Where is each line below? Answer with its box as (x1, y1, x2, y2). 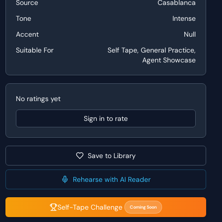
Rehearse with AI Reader (72, 175, 151, 184)
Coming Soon (129, 204, 157, 210)
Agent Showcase (142, 55, 196, 64)
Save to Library (87, 151, 136, 160)
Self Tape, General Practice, (107, 46, 196, 55)
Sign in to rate (83, 114, 128, 123)
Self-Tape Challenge (57, 203, 122, 212)
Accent (15, 30, 39, 39)
